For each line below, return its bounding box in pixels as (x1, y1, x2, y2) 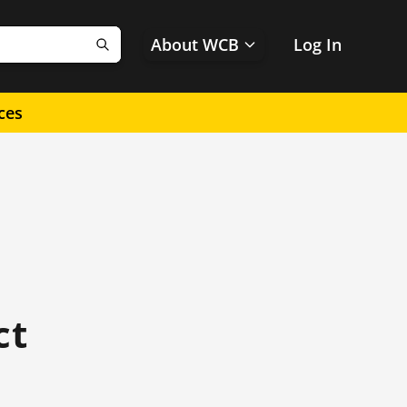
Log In (293, 34, 342, 55)
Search (101, 43, 159, 68)
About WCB (151, 34, 239, 55)
